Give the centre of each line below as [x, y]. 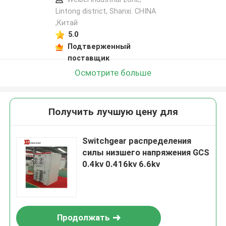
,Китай [66, 23]
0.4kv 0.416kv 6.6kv [121, 164]
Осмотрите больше [113, 72]
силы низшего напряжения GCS [146, 153]
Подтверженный [99, 46]
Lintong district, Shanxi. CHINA [105, 11]
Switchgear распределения [137, 141]
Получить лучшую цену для [113, 112]
